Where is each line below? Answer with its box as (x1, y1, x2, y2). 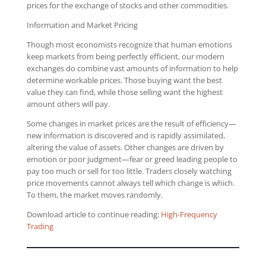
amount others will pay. (26, 99, 110, 109)
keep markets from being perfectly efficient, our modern (26, 51, 224, 62)
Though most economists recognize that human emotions (26, 39, 232, 50)
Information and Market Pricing (26, 20, 138, 30)
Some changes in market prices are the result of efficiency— (26, 118, 236, 129)
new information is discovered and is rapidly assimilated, (26, 130, 225, 141)
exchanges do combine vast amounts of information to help (26, 63, 238, 74)
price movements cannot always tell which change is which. (26, 178, 235, 188)
